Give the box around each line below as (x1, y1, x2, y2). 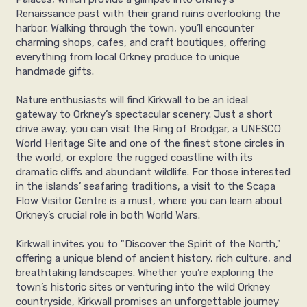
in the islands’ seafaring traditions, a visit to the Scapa (16, 180, 275, 193)
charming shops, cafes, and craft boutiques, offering (16, 36, 266, 49)
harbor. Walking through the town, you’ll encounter (16, 22, 254, 35)
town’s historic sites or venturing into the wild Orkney (16, 281, 270, 294)
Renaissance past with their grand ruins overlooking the (16, 8, 280, 21)
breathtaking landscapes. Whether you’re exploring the (16, 267, 273, 280)
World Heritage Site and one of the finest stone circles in (16, 137, 284, 150)
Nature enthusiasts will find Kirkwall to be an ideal (16, 94, 248, 107)
